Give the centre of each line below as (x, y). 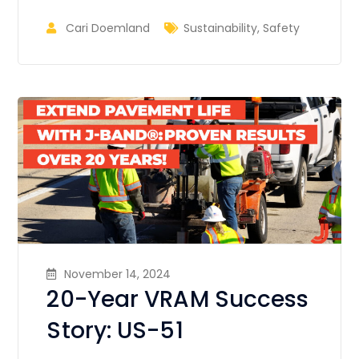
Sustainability (221, 28)
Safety (282, 28)
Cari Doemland (108, 28)
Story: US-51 (115, 331)
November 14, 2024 (118, 274)
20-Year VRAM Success (178, 300)
